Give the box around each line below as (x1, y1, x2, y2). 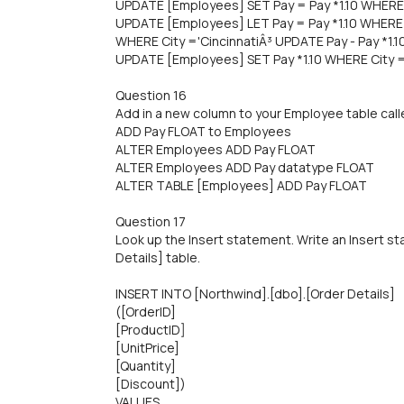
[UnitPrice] (115, 339, 179, 356)
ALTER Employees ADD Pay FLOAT (115, 141, 316, 158)
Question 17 (115, 213, 186, 230)
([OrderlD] (115, 303, 176, 320)
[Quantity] (115, 357, 176, 374)
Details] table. (115, 249, 200, 266)
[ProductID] (115, 321, 186, 338)
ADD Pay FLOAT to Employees (115, 123, 291, 140)
